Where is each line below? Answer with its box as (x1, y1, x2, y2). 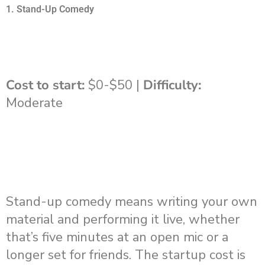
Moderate (6, 94, 63, 112)
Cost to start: (6, 76, 85, 95)
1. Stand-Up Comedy (6, 3, 94, 15)
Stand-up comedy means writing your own (6, 193, 257, 211)
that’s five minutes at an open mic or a (6, 228, 228, 247)
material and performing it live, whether (6, 211, 240, 229)
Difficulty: (143, 76, 201, 95)
